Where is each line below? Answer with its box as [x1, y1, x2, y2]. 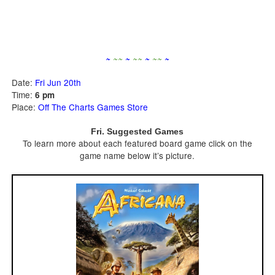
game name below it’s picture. [80, 149, 195, 162]
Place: [11, 101, 38, 114]
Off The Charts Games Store [37, 101, 148, 114]
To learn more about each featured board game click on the [22, 137, 252, 150]
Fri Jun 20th [34, 76, 81, 89]
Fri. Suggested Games [91, 127, 184, 137]
